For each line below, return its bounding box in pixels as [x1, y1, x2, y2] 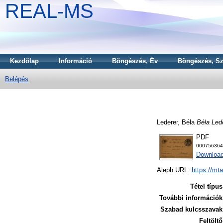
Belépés [5, 75, 28, 83]
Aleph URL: [157, 166, 192, 174]
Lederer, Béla [157, 118, 195, 126]
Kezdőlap [10, 57, 39, 65]
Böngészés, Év [112, 57, 158, 65]
